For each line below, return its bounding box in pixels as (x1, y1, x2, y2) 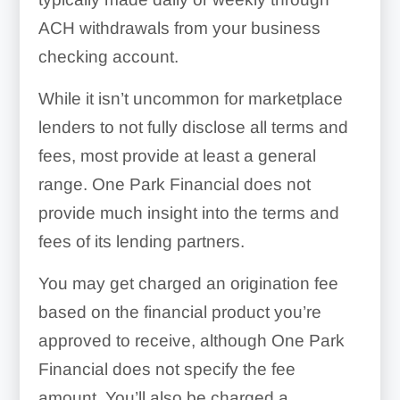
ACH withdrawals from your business (37, 18, 321, 37)
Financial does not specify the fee (37, 359, 296, 379)
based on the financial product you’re (37, 302, 321, 321)
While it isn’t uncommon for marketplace (37, 88, 343, 108)
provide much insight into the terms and (37, 203, 339, 222)
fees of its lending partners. (37, 231, 245, 251)
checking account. (37, 46, 179, 66)
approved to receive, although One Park (37, 330, 345, 350)
